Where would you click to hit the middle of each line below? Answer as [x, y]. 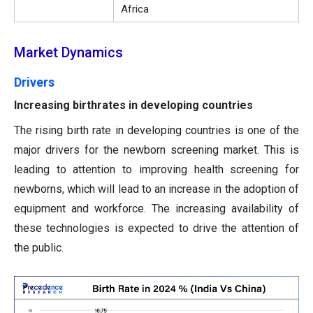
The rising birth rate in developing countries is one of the [156, 131]
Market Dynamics [68, 53]
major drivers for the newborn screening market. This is [156, 150]
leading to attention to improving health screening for [156, 170]
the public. [39, 248]
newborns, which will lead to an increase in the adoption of [156, 189]
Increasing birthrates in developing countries [133, 105]
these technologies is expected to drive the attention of [156, 228]
